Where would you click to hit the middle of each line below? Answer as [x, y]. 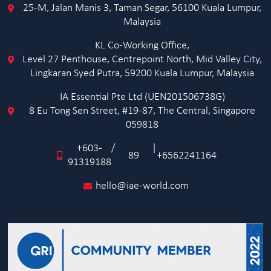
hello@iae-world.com [142, 186]
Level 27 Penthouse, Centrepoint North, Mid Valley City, [142, 60]
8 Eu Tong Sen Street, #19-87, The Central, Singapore [142, 111]
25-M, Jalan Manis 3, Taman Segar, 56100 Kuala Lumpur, [142, 8]
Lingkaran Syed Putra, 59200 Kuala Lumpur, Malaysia [142, 73]
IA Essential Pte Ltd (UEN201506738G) [142, 97]
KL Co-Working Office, [142, 46]
